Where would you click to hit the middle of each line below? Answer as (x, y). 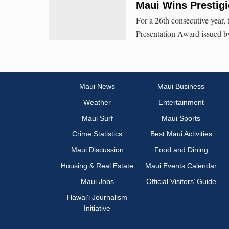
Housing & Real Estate (97, 166)
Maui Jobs (97, 182)
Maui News (97, 87)
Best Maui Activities (181, 134)
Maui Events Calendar (181, 166)
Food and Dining (181, 150)
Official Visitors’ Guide (181, 182)
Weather (97, 102)
